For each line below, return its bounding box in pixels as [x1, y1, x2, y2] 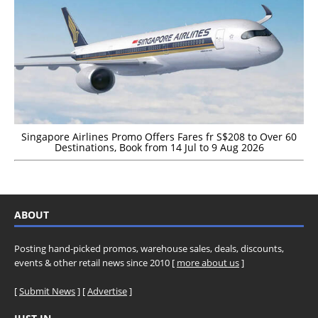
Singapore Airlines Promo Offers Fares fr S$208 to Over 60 [21, 129, 297, 143]
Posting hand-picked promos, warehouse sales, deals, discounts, [14, 241, 284, 255]
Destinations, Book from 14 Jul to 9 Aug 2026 [54, 140, 264, 154]
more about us [177, 256, 239, 269]
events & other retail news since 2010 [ [14, 256, 177, 269]
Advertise [87, 284, 127, 297]
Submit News [19, 284, 75, 297]
